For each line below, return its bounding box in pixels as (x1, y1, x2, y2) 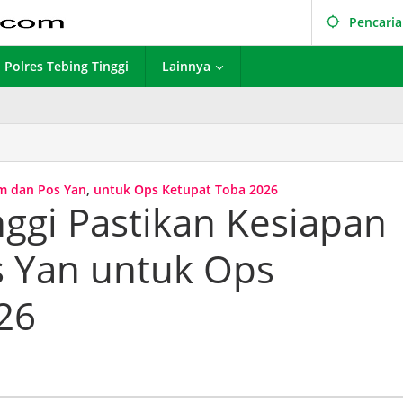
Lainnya (162, 58, 210, 75)
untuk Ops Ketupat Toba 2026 (94, 181, 278, 198)
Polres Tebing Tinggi (4, 58, 129, 75)
